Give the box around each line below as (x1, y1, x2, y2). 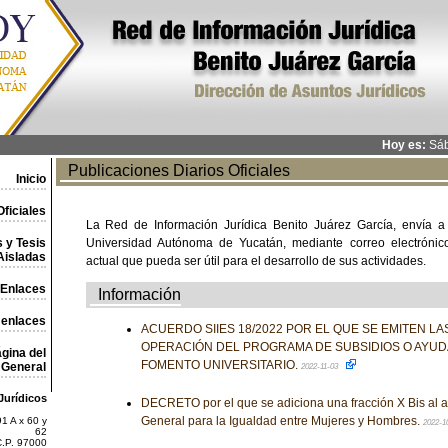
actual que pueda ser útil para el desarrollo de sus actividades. (85, 254, 426, 268)
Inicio (15, 172, 46, 186)
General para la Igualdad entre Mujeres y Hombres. (140, 414, 423, 428)
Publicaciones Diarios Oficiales (59, 162, 290, 179)
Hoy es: (381, 138, 426, 152)
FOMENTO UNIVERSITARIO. (140, 358, 301, 372)
